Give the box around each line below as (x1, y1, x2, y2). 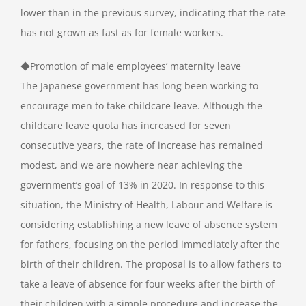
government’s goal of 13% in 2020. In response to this (20, 178, 264, 191)
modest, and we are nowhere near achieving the (20, 158, 242, 171)
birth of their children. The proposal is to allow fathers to (20, 257, 281, 270)
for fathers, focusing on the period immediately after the (20, 237, 280, 251)
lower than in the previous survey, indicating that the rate (20, 5, 286, 19)
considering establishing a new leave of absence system (20, 217, 277, 231)
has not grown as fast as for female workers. (20, 25, 223, 39)
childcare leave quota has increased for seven (20, 118, 231, 132)
